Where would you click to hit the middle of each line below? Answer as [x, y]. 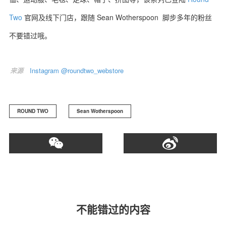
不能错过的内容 [113, 209]
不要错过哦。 [30, 35]
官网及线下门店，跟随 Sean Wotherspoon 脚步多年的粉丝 [117, 17]
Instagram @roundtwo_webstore [77, 70]
